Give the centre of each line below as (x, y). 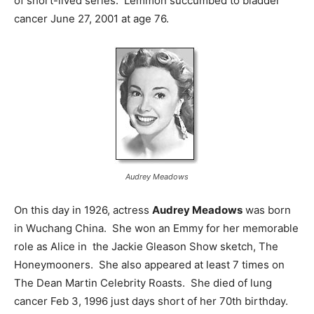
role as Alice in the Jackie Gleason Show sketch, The (146, 247)
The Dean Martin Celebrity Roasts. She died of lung (143, 283)
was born (267, 210)
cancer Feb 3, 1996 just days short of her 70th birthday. (151, 301)
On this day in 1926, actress (83, 210)
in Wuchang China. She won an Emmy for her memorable (156, 228)
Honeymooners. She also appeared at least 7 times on (149, 265)
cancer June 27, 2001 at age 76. (91, 19)
